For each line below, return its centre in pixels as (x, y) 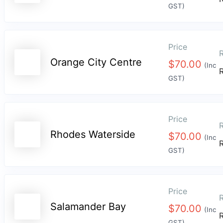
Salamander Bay (88, 207)
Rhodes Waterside (93, 135)
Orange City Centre (96, 62)
